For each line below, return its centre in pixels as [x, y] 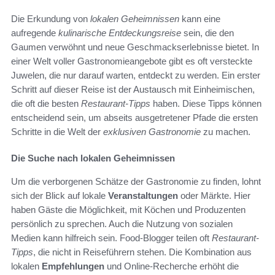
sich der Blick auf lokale [60, 196]
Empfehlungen [73, 266]
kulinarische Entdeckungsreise [120, 33]
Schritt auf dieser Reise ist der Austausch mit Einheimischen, [133, 90]
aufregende [35, 33]
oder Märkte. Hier [214, 196]
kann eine [200, 19]
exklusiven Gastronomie [152, 132]
